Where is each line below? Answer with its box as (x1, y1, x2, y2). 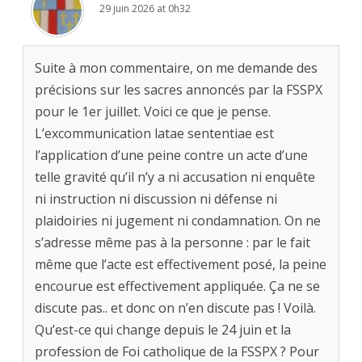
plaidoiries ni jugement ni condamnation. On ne (35, 212, 321, 230)
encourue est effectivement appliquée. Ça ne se (35, 277, 320, 296)
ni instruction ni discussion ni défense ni (35, 190, 277, 208)
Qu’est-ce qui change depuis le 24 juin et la (35, 321, 291, 339)
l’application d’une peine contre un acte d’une (35, 146, 308, 165)
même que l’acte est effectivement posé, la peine (35, 255, 326, 274)
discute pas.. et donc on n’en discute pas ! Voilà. (35, 299, 316, 318)
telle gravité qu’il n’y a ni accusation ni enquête (35, 168, 315, 187)
